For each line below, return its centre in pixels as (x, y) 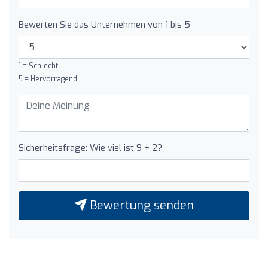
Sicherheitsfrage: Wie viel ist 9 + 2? (90, 147)
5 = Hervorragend (48, 79)
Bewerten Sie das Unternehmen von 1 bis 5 (104, 24)
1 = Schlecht (38, 66)
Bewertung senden (140, 205)
